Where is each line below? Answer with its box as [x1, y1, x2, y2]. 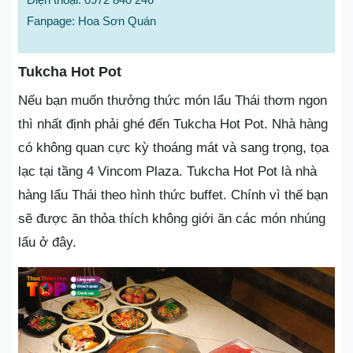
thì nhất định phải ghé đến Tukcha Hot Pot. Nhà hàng [18, 116, 328, 132]
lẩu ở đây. [18, 234, 76, 250]
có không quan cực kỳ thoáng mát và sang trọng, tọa [18, 139, 329, 155]
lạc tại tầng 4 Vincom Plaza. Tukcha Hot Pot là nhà [18, 163, 317, 179]
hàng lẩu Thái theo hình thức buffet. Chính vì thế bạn [18, 187, 328, 203]
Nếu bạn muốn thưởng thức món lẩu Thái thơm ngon [18, 92, 327, 108]
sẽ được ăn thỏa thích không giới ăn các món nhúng [18, 210, 325, 226]
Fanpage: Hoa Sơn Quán [27, 13, 156, 28]
